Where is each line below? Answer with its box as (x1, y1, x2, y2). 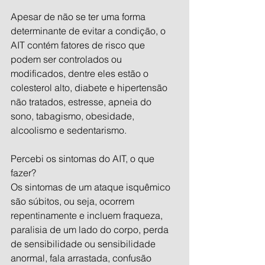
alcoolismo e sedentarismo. (11, 124, 127, 136)
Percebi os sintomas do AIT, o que (11, 153, 157, 164)
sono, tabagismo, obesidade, (11, 110, 137, 122)
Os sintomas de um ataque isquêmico (11, 181, 173, 193)
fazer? (11, 167, 36, 179)
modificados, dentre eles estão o (11, 67, 151, 79)
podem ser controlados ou (11, 53, 124, 65)
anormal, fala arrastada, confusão (11, 252, 154, 264)
